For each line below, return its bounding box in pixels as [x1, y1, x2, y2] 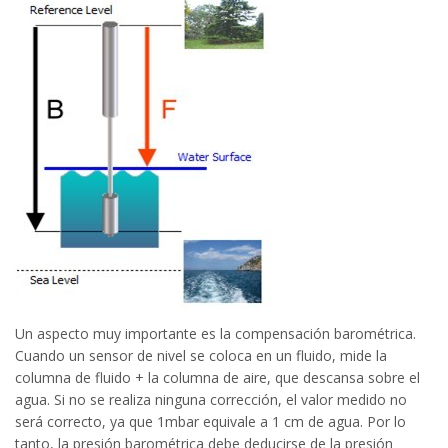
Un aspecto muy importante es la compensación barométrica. [15, 323, 416, 343]
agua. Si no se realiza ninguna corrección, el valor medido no [15, 389, 407, 409]
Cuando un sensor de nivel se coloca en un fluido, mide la [15, 345, 387, 365]
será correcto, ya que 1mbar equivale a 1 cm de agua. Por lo [15, 411, 406, 431]
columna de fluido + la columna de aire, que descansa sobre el [15, 367, 420, 387]
